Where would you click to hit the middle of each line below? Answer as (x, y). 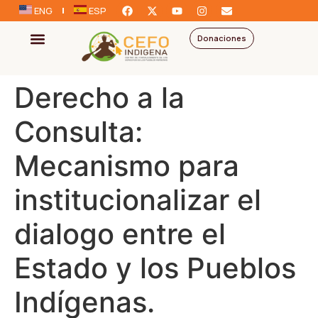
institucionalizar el (138, 199)
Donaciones (221, 38)
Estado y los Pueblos (155, 268)
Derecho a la (99, 97)
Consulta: (78, 131)
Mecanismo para (127, 165)
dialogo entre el (120, 234)
